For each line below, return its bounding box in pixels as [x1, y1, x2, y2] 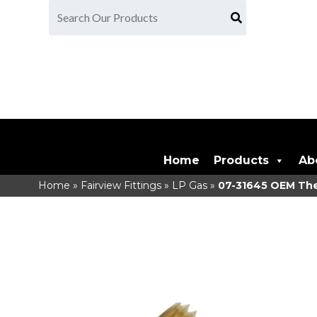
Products [214, 154, 270, 168]
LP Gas [171, 179, 207, 192]
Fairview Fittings [80, 179, 161, 192]
